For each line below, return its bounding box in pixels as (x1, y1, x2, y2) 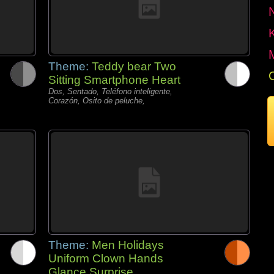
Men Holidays (92, 239, 164, 251)
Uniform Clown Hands (48, 252, 163, 265)
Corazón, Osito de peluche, (48, 96, 145, 105)
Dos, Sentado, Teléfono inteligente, (48, 87, 172, 96)
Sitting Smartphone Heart (48, 73, 180, 86)
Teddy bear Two (92, 60, 176, 73)
